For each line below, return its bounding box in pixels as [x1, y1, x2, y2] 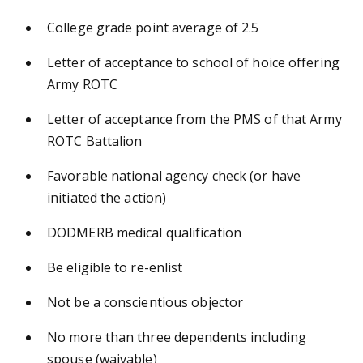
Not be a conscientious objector [47, 293, 244, 311]
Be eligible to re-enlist [47, 258, 183, 276]
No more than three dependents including [47, 327, 306, 346]
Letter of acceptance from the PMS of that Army [47, 109, 342, 128]
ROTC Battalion [47, 131, 143, 150]
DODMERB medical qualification [47, 223, 241, 241]
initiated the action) [47, 188, 167, 207]
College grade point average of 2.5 [47, 18, 259, 36]
